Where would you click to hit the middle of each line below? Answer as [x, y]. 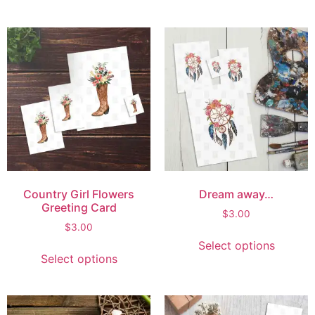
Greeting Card [79, 208]
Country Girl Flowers [79, 194]
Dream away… [236, 194]
